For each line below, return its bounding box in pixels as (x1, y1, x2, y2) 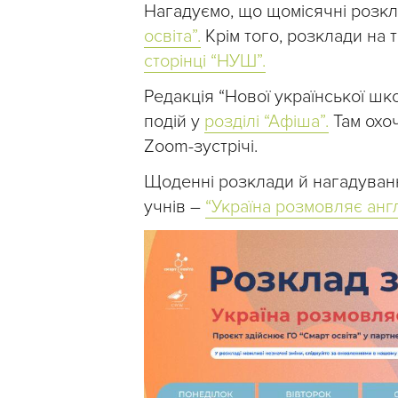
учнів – (144, 195, 205, 218)
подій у (144, 110, 204, 132)
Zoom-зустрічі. (144, 135, 258, 157)
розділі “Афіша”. (204, 110, 329, 132)
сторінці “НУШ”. (144, 50, 266, 72)
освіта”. (144, 25, 201, 47)
